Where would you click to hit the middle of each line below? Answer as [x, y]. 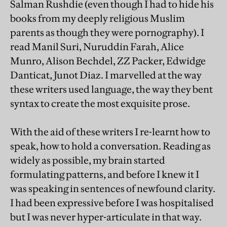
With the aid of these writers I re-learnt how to [110, 131]
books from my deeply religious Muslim [98, 18]
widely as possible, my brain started [88, 160]
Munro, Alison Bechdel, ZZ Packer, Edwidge [108, 61]
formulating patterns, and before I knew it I [105, 174]
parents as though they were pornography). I [107, 32]
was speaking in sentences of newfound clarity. [113, 188]
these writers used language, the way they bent [111, 89]
